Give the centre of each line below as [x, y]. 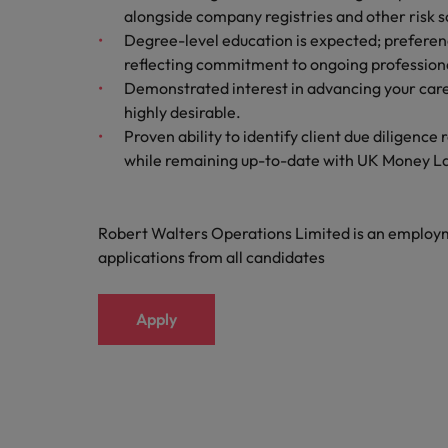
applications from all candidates [211, 257]
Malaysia [63, 29]
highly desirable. [182, 112]
